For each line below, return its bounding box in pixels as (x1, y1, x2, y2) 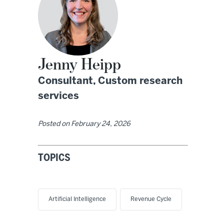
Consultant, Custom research (38, 76, 182, 86)
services (38, 91, 79, 101)
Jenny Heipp (38, 56, 121, 73)
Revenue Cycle (130, 196, 171, 202)
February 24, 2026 (71, 121, 130, 128)
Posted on (38, 121, 71, 128)
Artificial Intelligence (48, 196, 106, 202)
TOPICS (38, 153, 70, 163)
